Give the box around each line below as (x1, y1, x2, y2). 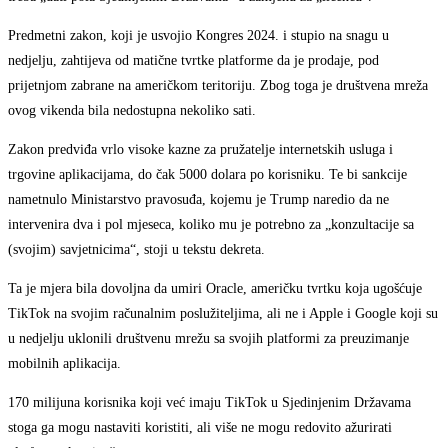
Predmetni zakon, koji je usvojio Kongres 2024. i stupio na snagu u (8, 28, 389, 44)
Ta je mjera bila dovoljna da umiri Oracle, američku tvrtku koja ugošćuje (8, 281, 422, 297)
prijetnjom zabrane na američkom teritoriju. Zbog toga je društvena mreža (8, 78, 428, 94)
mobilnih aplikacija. (8, 356, 121, 372)
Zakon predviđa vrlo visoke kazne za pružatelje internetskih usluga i (8, 142, 393, 158)
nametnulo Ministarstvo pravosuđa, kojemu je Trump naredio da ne (8, 192, 389, 208)
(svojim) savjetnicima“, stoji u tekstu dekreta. (8, 242, 265, 258)
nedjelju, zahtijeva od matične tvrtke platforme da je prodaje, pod (8, 53, 379, 69)
